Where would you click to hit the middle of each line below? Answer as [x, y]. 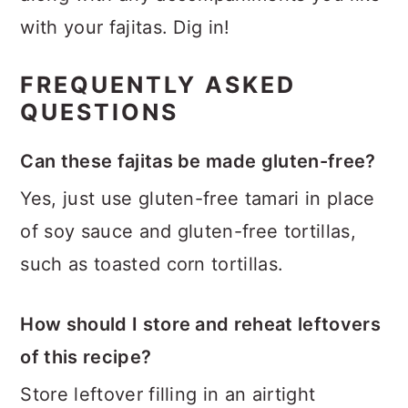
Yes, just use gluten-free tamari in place [198, 198]
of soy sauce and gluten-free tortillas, [188, 231]
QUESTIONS [100, 112]
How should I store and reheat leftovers [200, 324]
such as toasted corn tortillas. [152, 264]
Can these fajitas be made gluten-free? [198, 161]
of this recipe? [86, 357]
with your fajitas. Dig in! [125, 27]
